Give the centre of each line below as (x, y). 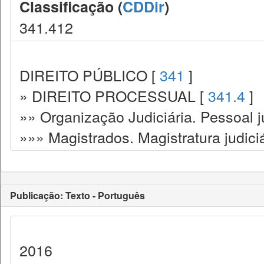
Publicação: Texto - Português (77, 195)
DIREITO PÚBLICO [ (90, 75)
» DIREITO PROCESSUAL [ (114, 95)
